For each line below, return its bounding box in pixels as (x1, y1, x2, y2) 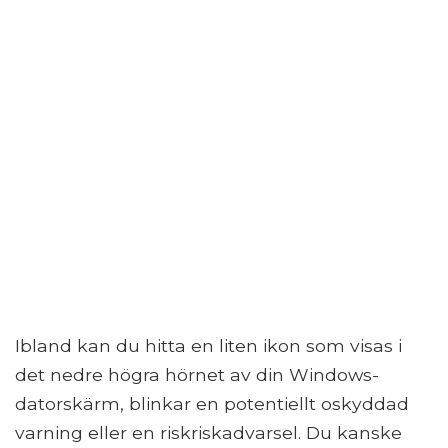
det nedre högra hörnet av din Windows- (15, 363, 379, 385)
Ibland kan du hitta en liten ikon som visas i (15, 334, 402, 356)
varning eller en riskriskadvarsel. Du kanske (15, 421, 402, 443)
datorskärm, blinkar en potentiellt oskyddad (15, 392, 409, 414)
